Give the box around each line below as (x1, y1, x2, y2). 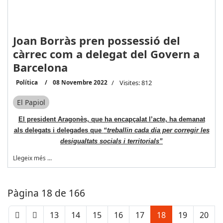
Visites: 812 (119, 78, 152, 87)
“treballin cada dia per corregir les (103, 126, 210, 134)
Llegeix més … (12, 154, 52, 162)
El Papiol (16, 97, 45, 107)
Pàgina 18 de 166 (7, 186, 85, 200)
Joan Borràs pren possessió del (12, 32, 180, 48)
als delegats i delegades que (13, 126, 104, 134)
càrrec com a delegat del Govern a (12, 46, 200, 61)
